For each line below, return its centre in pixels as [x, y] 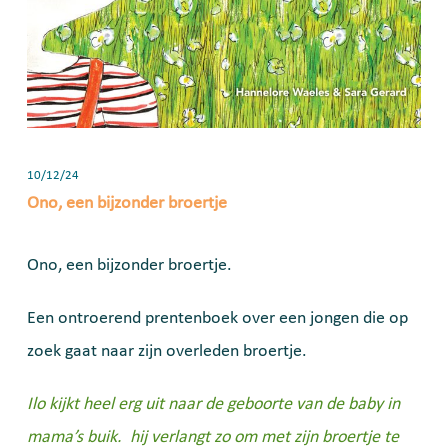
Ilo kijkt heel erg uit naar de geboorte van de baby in [213, 404]
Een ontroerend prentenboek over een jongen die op [217, 318]
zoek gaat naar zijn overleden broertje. [167, 351]
